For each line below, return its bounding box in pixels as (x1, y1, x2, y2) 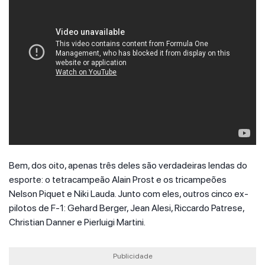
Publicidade (112, 252, 153, 260)
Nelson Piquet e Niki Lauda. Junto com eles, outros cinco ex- (9, 188, 248, 199)
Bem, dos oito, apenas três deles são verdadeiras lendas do (9, 160, 247, 171)
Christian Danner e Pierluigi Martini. (9, 216, 146, 228)
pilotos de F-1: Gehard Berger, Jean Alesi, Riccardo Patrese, (9, 202, 244, 214)
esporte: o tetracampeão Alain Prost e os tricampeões (9, 174, 227, 185)
